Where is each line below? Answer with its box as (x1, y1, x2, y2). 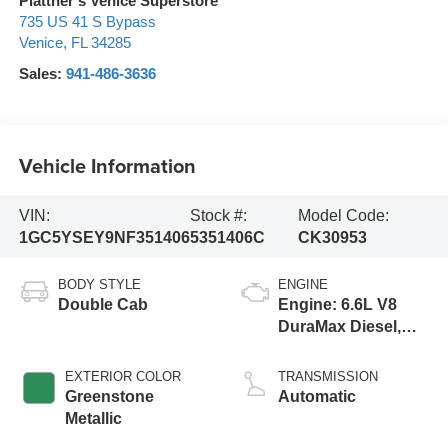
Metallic (64, 410, 122, 428)
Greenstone (64, 388, 154, 406)
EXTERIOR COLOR (64, 369, 181, 385)
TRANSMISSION (278, 369, 378, 385)
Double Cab (57, 296, 148, 314)
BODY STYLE (57, 277, 141, 293)
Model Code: (298, 206, 390, 224)
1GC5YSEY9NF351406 (18, 228, 190, 246)
